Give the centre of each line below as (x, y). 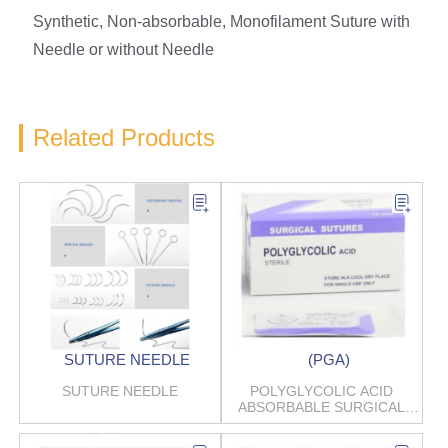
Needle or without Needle (123, 50)
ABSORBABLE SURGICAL (322, 407)
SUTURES (321, 423)
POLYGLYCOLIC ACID (322, 391)
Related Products (123, 138)
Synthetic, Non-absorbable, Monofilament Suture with (221, 22)
